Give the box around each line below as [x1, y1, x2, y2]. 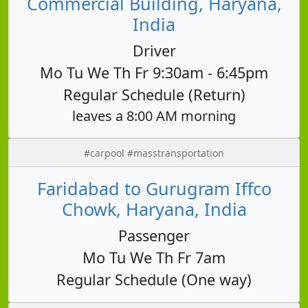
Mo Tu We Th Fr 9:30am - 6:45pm [40, 62, 268, 82]
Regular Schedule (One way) [56, 269, 252, 289]
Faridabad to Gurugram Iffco [36, 176, 272, 200]
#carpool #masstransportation [84, 146, 224, 159]
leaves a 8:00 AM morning [72, 106, 236, 125]
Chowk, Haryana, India [61, 197, 247, 221]
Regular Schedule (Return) [63, 84, 245, 104]
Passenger [118, 225, 190, 245]
